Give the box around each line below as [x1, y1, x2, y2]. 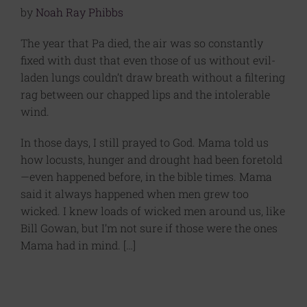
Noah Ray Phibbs [36, 5, 123, 19]
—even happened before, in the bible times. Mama [21, 169, 272, 184]
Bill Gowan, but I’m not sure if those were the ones [21, 221, 278, 235]
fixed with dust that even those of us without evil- [21, 53, 275, 67]
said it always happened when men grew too [21, 186, 249, 201]
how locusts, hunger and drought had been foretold [21, 152, 282, 167]
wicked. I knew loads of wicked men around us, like [21, 204, 285, 218]
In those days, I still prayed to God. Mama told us [21, 135, 269, 149]
